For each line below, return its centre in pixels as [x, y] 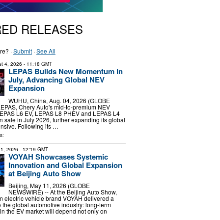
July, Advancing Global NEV [56, 80]
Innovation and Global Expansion [65, 165]
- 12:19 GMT [33, 149]
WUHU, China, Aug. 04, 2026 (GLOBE [59, 100]
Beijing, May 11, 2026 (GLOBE [49, 186]
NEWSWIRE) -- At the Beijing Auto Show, [62, 192]
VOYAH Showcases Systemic [58, 156]
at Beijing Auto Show [44, 173]
